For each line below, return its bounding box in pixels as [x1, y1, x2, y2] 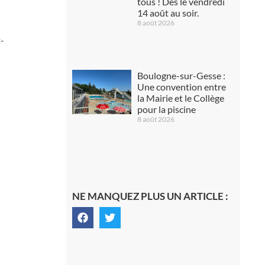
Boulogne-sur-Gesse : [137, 70, 225, 82]
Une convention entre [137, 81, 226, 93]
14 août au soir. [137, 7, 199, 18]
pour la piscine [137, 104, 196, 115]
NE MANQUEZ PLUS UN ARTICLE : [72, 190, 228, 203]
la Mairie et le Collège [137, 92, 224, 104]
